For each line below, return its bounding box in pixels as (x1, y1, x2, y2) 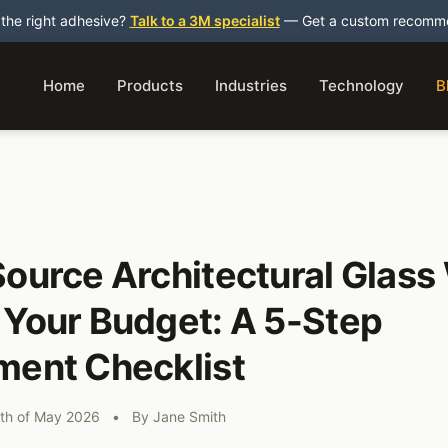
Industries (215, 75, 287, 95)
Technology (319, 75, 404, 95)
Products (117, 75, 183, 95)
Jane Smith (153, 407, 226, 425)
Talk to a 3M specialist (129, 12, 280, 29)
